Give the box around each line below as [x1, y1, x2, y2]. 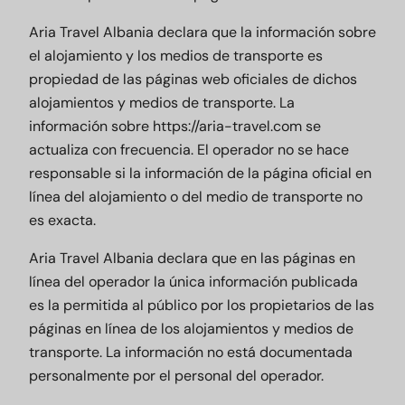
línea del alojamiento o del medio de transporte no [29, 187, 363, 206]
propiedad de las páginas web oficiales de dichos [29, 70, 357, 89]
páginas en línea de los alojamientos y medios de [29, 319, 353, 338]
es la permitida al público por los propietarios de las [29, 296, 374, 315]
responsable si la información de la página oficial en [29, 164, 372, 183]
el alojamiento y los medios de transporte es [29, 46, 323, 65]
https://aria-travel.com [153, 117, 302, 136]
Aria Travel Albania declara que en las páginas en [29, 249, 355, 268]
